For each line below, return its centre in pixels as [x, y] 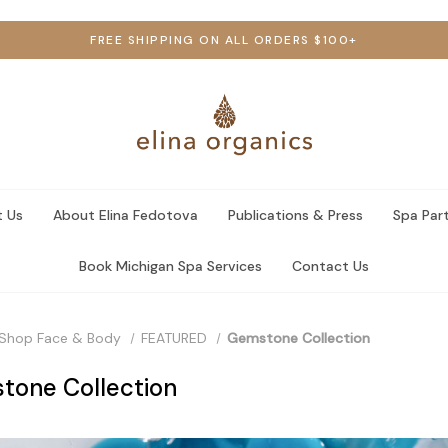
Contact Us [330, 266]
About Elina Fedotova [125, 215]
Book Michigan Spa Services [170, 266]
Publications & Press [295, 215]
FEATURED [173, 338]
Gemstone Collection [298, 338]
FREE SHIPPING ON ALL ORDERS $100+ [224, 40]
